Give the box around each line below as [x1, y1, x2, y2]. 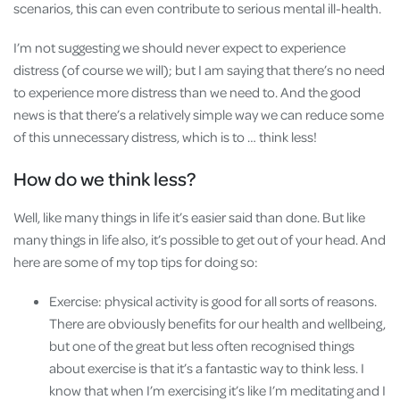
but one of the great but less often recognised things [49, 337, 354, 355]
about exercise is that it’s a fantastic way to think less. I [49, 359, 364, 378]
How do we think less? [13, 166, 199, 191]
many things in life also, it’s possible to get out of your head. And [13, 230, 386, 249]
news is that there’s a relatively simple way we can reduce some [13, 105, 384, 124]
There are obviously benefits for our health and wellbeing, [49, 314, 386, 333]
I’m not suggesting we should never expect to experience [13, 38, 346, 57]
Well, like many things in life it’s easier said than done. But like [13, 208, 365, 227]
